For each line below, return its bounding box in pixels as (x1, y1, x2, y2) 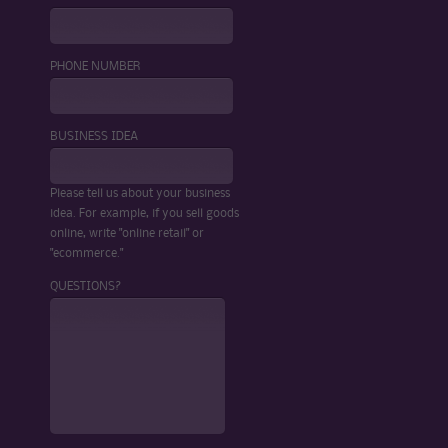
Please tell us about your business (50, 187, 230, 199)
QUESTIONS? (50, 280, 122, 292)
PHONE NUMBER (50, 60, 140, 72)
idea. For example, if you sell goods (50, 207, 239, 219)
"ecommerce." (50, 247, 123, 259)
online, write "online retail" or (50, 227, 204, 239)
